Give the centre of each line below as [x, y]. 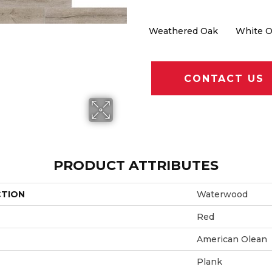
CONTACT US [224, 78]
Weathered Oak [183, 31]
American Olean [232, 239]
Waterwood [222, 194]
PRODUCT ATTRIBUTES [136, 165]
